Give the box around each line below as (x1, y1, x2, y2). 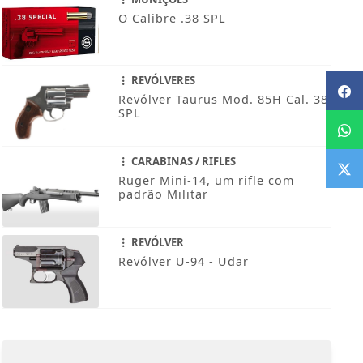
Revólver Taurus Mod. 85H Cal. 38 (117, 92, 328, 108)
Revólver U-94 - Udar (117, 254, 249, 270)
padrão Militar (117, 186, 208, 203)
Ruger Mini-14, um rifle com (117, 173, 294, 189)
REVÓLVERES (128, 73, 195, 88)
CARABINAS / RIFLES (128, 154, 236, 169)
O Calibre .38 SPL (117, 11, 226, 27)
